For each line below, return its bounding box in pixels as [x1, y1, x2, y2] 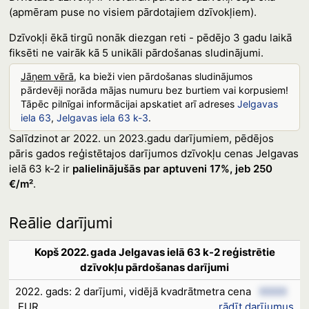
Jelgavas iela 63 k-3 [56, 112, 148, 123]
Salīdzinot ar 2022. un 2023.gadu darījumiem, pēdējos [8, 132, 274, 145]
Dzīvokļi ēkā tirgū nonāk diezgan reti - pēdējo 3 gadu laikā [8, 31, 292, 44]
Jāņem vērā [20, 70, 74, 82]
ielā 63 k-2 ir [8, 162, 72, 175]
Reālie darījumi [8, 214, 112, 232]
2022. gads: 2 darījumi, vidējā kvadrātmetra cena [15, 285, 254, 298]
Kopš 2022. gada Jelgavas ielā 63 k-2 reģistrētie [34, 246, 275, 259]
